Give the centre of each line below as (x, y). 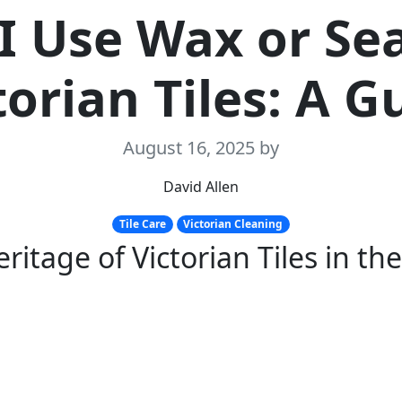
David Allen (201, 187)
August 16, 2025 (191, 148)
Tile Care (142, 224)
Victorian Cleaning (233, 224)
